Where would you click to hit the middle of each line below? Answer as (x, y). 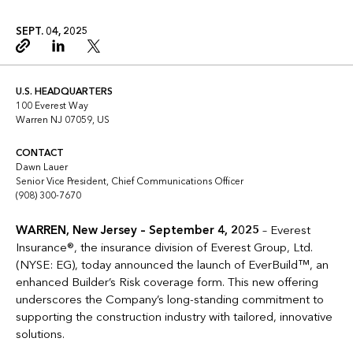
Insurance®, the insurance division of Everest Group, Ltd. (164, 247)
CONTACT (40, 153)
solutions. (40, 334)
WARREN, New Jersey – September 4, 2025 (137, 230)
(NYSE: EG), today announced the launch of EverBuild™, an (172, 265)
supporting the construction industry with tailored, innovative (174, 317)
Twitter (102, 53)
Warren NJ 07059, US (63, 120)
